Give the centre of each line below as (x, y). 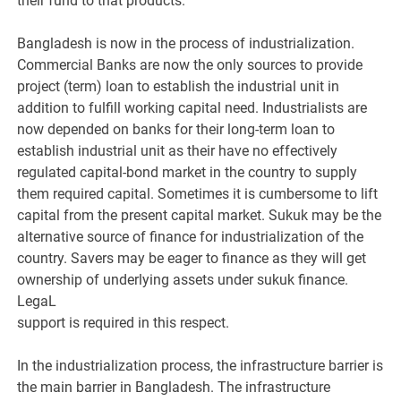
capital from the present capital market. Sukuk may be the (200, 216)
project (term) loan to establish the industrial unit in (179, 87)
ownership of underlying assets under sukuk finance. (183, 280)
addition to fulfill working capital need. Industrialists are (192, 108)
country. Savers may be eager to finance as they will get (192, 259)
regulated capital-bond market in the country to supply (188, 173)
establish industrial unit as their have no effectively (178, 151)
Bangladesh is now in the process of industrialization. (186, 44)
